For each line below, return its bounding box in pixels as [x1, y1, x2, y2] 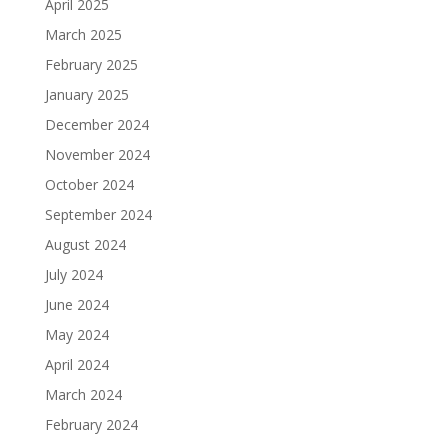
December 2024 [44, 115, 149, 134]
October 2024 [44, 175, 134, 194]
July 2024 [44, 265, 103, 284]
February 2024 [44, 415, 138, 434]
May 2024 [44, 325, 109, 344]
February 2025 [44, 55, 138, 74]
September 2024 [44, 205, 152, 224]
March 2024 [44, 385, 122, 404]
